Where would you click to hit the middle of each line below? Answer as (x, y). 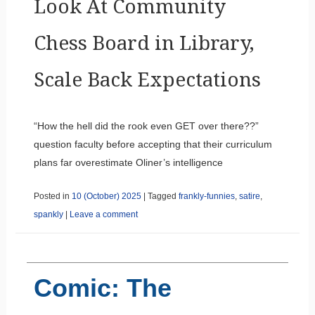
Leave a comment (103, 214)
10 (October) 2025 (106, 196)
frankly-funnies (206, 196)
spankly (48, 214)
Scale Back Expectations (147, 79)
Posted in (52, 196)
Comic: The (102, 288)
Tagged (163, 196)
